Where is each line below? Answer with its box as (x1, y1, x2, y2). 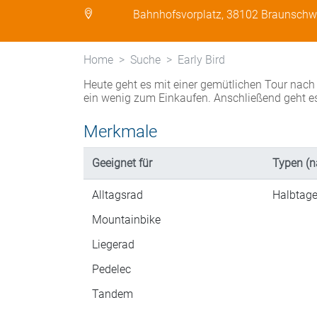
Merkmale (83, 122, 157, 142)
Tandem (92, 287, 133, 301)
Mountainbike (92, 213, 161, 226)
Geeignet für (92, 156, 152, 170)
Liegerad (92, 238, 134, 251)
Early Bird (178, 53, 225, 67)
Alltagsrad (92, 188, 143, 202)
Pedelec (92, 263, 131, 276)
